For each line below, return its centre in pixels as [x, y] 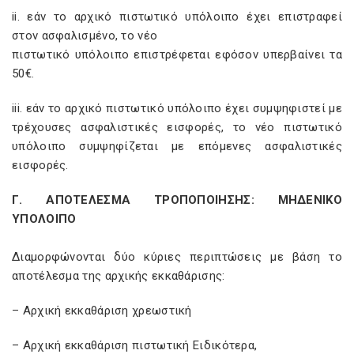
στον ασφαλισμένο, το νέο [85, 36]
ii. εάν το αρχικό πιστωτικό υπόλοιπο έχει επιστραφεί [177, 17]
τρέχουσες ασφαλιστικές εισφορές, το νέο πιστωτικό [177, 127]
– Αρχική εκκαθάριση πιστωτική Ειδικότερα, [135, 345]
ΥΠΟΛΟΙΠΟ [44, 219]
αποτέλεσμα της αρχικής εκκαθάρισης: [119, 276]
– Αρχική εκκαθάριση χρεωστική [102, 311]
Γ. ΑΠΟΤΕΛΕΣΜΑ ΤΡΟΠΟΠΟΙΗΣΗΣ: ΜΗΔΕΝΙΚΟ [177, 200]
